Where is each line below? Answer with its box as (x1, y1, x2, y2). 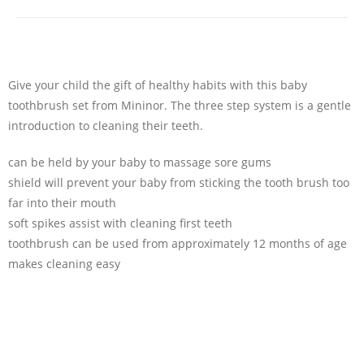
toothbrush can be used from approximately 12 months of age (8, 235, 347, 251)
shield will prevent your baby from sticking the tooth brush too (8, 174, 349, 190)
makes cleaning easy (8, 255, 120, 271)
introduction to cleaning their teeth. (8, 117, 203, 133)
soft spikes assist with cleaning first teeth (8, 214, 232, 231)
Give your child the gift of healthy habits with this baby (8, 76, 307, 93)
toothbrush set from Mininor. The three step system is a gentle (8, 97, 351, 113)
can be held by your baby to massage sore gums (8, 154, 271, 170)
